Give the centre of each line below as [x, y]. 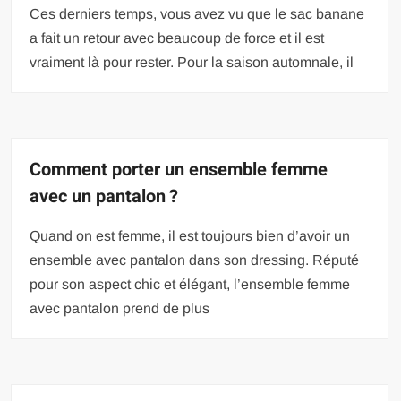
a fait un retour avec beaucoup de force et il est [177, 38]
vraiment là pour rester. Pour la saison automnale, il [192, 63]
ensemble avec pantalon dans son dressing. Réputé [195, 260]
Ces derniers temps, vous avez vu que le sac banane [197, 14]
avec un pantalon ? [104, 197]
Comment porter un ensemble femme [179, 170]
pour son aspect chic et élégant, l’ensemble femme [190, 285]
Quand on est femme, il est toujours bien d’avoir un [190, 236]
